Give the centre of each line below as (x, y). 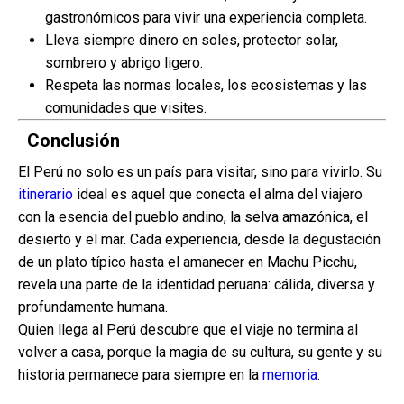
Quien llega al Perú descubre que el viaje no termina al (188, 330)
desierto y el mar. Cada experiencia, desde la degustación (199, 239)
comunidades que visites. (126, 108)
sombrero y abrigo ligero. (124, 63)
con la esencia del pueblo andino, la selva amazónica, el (193, 217)
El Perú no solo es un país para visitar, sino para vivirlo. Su (200, 172)
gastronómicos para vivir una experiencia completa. (206, 18)
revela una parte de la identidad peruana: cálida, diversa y (197, 285)
